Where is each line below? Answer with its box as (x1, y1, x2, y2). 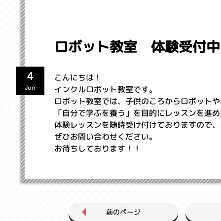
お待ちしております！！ (54, 143, 141, 154)
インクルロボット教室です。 (54, 83, 157, 95)
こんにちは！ (54, 72, 102, 83)
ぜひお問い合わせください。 (54, 131, 157, 142)
